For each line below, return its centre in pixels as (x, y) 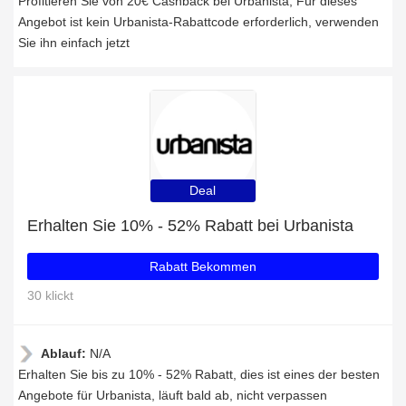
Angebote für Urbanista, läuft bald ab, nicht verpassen (173, 395)
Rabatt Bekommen (203, 266)
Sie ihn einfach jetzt (74, 43)
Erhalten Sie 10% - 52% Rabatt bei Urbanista (190, 226)
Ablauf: (65, 353)
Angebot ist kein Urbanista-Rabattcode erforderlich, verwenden (198, 22)
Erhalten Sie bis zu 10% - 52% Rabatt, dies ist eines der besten (199, 374)
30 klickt (50, 295)
